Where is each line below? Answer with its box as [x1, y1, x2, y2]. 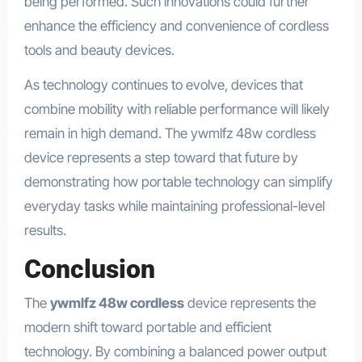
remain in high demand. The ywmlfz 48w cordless [23, 124, 316, 141]
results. [23, 221, 66, 238]
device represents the [183, 295, 316, 312]
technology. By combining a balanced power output [23, 343, 326, 360]
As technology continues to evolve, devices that [23, 76, 303, 93]
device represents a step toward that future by [23, 149, 298, 166]
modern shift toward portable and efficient [23, 319, 271, 336]
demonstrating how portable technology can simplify [23, 173, 333, 190]
